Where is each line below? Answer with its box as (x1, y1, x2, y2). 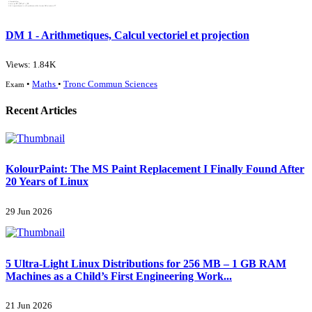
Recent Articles (6, 104, 77, 117)
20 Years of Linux (6, 175, 88, 188)
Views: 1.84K (6, 60, 56, 70)
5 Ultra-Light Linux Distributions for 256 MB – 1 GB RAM (6, 257, 286, 270)
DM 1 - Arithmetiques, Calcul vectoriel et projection (6, 29, 249, 41)
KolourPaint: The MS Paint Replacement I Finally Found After (6, 163, 304, 175)
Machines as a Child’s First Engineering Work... (6, 270, 232, 282)
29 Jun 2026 (6, 207, 52, 217)
